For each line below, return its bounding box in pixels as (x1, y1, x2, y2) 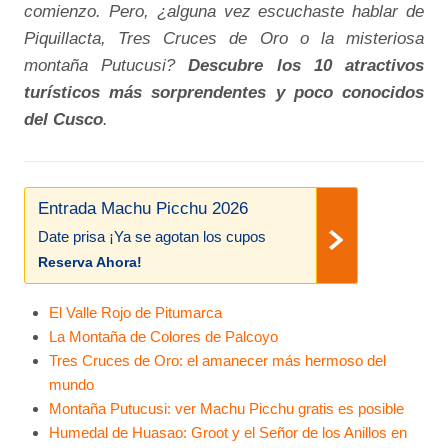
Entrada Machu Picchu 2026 (38, 198, 249, 217)
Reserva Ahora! (38, 253, 143, 270)
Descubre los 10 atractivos (188, 55, 424, 76)
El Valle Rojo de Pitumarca (48, 303, 222, 321)
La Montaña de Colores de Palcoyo (48, 327, 278, 345)
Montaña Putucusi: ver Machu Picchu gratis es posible (48, 399, 404, 417)
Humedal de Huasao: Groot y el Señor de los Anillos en (48, 423, 407, 441)
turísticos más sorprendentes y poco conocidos (24, 82, 424, 103)
